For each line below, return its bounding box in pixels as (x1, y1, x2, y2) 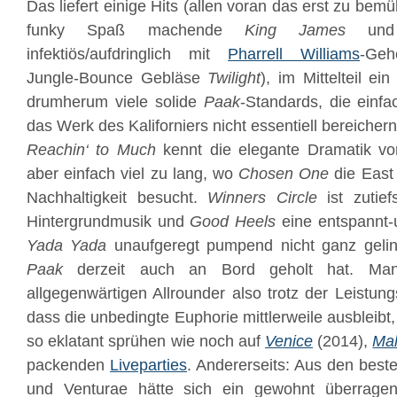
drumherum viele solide (27, 93, 204, 111)
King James (244, 21, 346, 39)
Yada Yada (27, 237, 107, 254)
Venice (265, 332, 314, 350)
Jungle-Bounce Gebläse (27, 69, 208, 87)
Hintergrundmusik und (27, 213, 191, 230)
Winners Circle (197, 189, 317, 206)
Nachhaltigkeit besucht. (27, 189, 198, 206)
